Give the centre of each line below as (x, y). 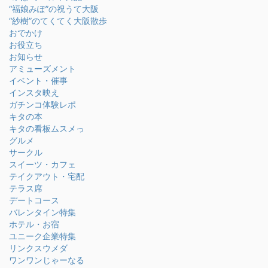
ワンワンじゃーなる (47, 260)
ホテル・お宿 (34, 224)
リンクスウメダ (38, 248)
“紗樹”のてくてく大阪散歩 (58, 21)
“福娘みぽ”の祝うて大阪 (54, 9)
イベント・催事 (38, 81)
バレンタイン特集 (42, 212)
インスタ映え (34, 93)
